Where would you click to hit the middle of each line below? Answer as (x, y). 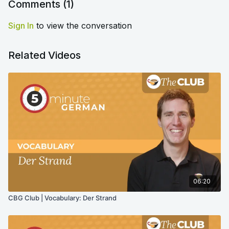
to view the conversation (83, 26)
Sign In (21, 26)
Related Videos (44, 55)
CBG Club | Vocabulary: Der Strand (62, 198)
